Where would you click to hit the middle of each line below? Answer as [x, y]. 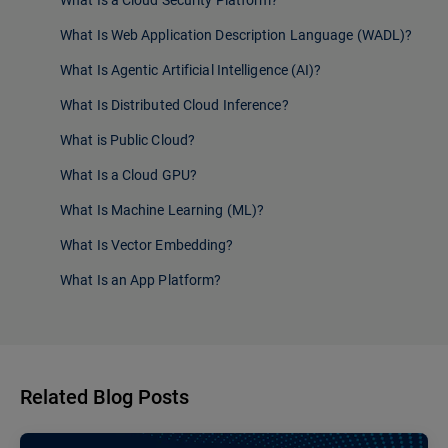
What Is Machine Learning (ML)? [162, 210]
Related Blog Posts [104, 397]
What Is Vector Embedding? [147, 245]
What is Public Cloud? [128, 140]
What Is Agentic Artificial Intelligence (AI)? [191, 70]
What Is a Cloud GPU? [128, 175]
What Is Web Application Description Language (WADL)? [236, 35]
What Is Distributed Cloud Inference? [174, 105]
